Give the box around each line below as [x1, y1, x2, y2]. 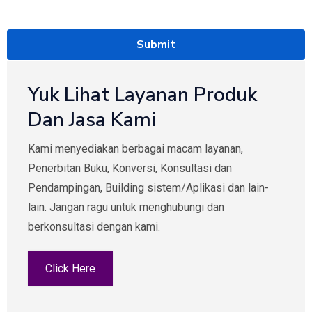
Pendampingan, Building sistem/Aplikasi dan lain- [28, 181, 269, 194]
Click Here [45, 262, 95, 275]
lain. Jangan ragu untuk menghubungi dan [28, 201, 224, 214]
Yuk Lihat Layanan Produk [28, 81, 257, 108]
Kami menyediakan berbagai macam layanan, [28, 142, 243, 155]
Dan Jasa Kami [28, 107, 156, 133]
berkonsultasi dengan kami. [28, 220, 160, 233]
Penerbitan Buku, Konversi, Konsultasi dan [28, 162, 232, 175]
